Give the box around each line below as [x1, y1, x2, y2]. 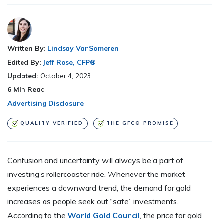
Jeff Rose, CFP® [43, 58, 96, 67]
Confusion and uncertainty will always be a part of [7, 155, 183, 165]
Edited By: [7, 58, 41, 67]
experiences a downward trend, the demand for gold [7, 182, 191, 193]
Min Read [11, 85, 45, 94]
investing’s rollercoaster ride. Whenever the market [7, 169, 185, 179]
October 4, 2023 [40, 71, 91, 81]
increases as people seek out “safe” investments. [7, 196, 178, 206]
